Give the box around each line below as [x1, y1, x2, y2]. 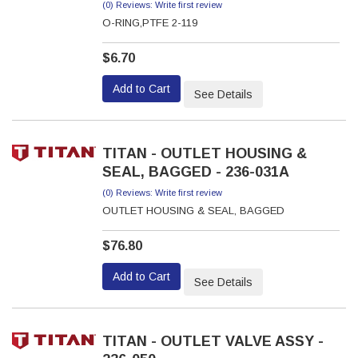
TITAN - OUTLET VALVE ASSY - [101, 333, 324, 349]
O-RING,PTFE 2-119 [101, 17, 197, 29]
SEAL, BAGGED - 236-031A [101, 164, 289, 180]
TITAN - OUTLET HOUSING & [101, 145, 307, 161]
